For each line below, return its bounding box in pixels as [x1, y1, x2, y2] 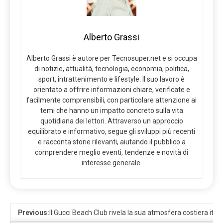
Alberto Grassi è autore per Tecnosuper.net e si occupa [26, 54, 197, 62]
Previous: [18, 208, 49, 217]
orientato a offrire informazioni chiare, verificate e [33, 85, 190, 94]
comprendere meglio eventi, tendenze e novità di [35, 148, 188, 156]
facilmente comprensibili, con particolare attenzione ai [26, 96, 197, 104]
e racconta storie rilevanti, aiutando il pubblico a [37, 137, 186, 146]
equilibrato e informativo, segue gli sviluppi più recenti [28, 127, 195, 135]
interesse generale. [81, 158, 142, 167]
